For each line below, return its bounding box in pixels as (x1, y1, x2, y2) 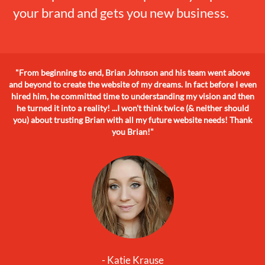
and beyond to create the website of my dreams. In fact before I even (8, 79, 257, 89)
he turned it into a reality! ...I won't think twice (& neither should (16, 102, 249, 113)
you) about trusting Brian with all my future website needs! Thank (13, 114, 252, 125)
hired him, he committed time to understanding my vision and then (11, 91, 254, 101)
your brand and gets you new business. (13, 4, 230, 21)
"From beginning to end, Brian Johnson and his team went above (15, 67, 250, 77)
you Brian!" (111, 126, 154, 137)
